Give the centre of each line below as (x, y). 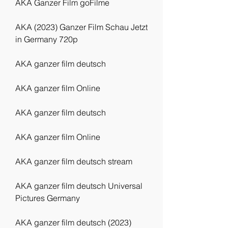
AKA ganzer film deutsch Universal (79, 186)
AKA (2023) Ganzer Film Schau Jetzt (81, 27)
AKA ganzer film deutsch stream (74, 161)
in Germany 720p (47, 39)
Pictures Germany (48, 198)
